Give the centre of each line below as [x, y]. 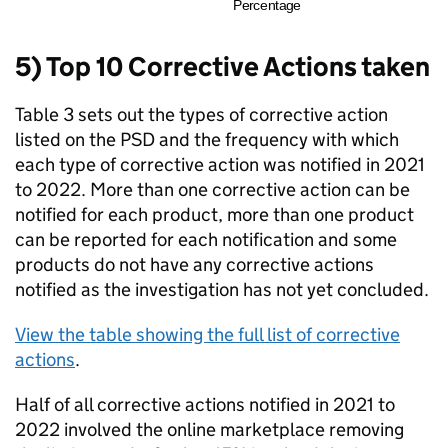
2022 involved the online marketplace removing [209, 429]
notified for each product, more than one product [214, 214]
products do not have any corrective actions [194, 264]
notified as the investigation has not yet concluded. [222, 289]
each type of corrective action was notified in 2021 [220, 164]
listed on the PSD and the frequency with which [207, 139]
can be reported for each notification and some [206, 239]
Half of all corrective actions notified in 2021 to [205, 404]
